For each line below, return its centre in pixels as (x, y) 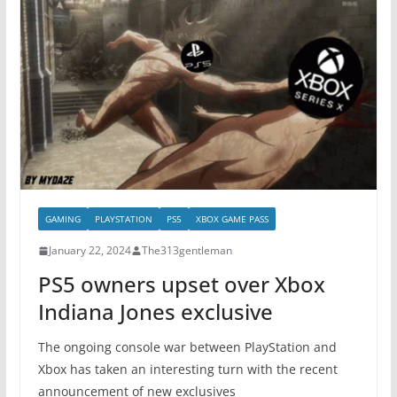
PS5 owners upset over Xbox (181, 284)
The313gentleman (187, 251)
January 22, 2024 (90, 251)
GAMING (62, 219)
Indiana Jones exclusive (155, 312)
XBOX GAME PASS (232, 219)
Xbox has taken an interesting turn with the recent (187, 370)
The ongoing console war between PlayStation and (187, 347)
